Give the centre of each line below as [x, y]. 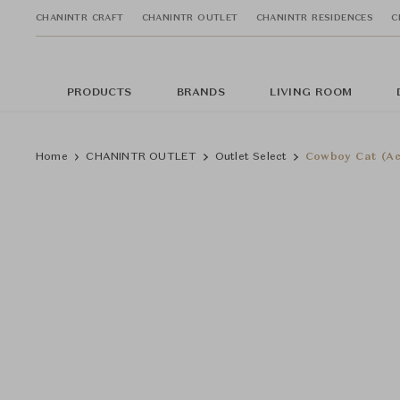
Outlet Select [251, 157]
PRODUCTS [100, 93]
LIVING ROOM [311, 93]
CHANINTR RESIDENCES [315, 17]
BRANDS [200, 93]
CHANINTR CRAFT [80, 17]
